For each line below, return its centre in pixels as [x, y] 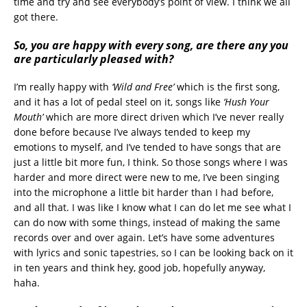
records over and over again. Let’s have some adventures [144, 237]
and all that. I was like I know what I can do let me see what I [152, 207]
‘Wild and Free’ [144, 86]
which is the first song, [228, 86]
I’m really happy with [63, 86]
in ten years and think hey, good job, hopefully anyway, [139, 267]
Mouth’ [30, 116]
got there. [36, 16]
